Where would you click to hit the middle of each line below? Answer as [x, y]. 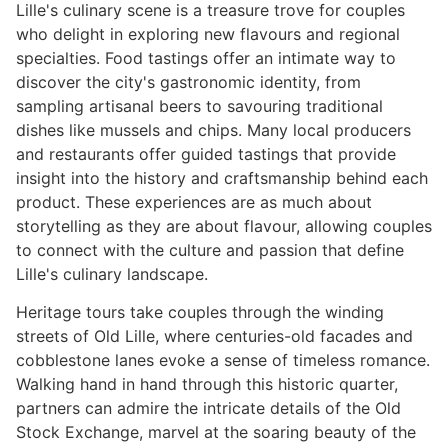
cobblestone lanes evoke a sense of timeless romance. [223, 360]
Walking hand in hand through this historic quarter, [207, 384]
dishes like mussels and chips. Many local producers [213, 129]
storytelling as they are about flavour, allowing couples [224, 225]
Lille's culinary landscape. [112, 273]
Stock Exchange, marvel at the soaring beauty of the [216, 432]
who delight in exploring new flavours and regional [208, 33]
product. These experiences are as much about [194, 201]
